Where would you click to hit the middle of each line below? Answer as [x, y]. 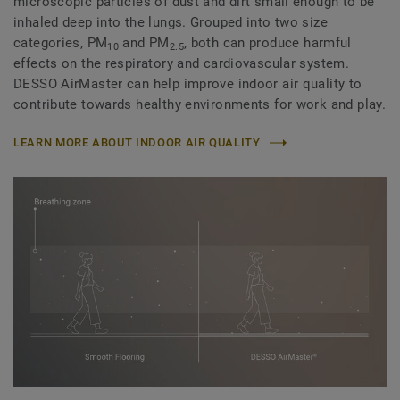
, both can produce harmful [267, 43]
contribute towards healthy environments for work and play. [200, 105]
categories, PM [61, 43]
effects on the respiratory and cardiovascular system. [182, 64]
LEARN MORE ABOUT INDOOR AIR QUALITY [137, 143]
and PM [144, 43]
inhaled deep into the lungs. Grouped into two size [171, 23]
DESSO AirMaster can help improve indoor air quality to [188, 84]
